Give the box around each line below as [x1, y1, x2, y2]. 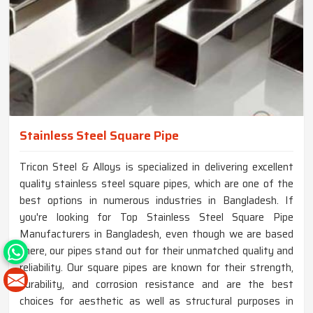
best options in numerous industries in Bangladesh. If [20, 192, 293, 210]
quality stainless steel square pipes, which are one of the [20, 175, 293, 193]
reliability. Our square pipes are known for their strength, [20, 259, 293, 277]
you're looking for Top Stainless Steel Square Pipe [20, 209, 293, 226]
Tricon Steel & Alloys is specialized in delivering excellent [20, 159, 293, 176]
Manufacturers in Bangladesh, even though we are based [20, 226, 293, 243]
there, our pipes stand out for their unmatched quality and [20, 242, 293, 260]
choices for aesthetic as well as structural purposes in [20, 293, 293, 310]
